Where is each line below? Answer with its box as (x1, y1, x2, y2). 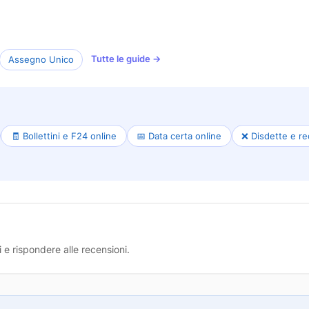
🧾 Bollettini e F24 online (10, 130, 117, 141)
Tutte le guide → (91, 52, 161, 64)
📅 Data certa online (137, 130, 222, 141)
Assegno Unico (8, 53, 74, 65)
